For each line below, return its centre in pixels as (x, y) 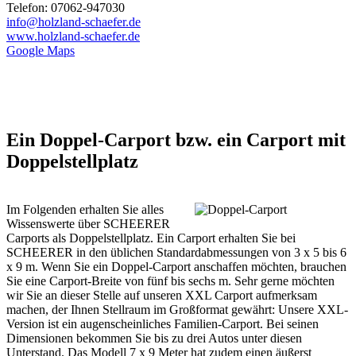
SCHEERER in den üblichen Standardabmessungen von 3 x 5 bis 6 (176, 253)
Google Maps (41, 51)
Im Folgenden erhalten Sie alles (85, 210)
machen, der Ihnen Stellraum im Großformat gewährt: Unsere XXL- (177, 310)
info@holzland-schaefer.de (74, 22)
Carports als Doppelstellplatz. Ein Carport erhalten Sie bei (151, 238)
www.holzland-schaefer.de (73, 37)
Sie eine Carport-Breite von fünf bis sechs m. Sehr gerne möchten (170, 281)
